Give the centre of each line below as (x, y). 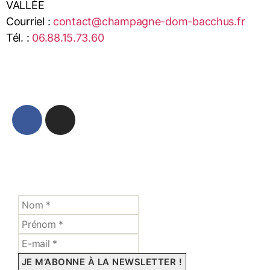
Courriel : (30, 22)
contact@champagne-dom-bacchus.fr (149, 22)
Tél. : (19, 38)
